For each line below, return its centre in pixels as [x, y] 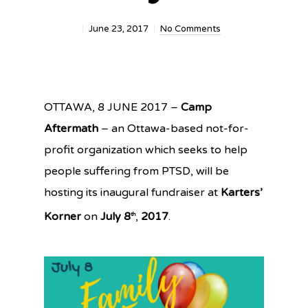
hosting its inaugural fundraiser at [132, 192]
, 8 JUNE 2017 [130, 107]
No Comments [190, 29]
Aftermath [71, 129]
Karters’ [242, 192]
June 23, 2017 [118, 29]
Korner [64, 217]
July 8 [115, 217]
